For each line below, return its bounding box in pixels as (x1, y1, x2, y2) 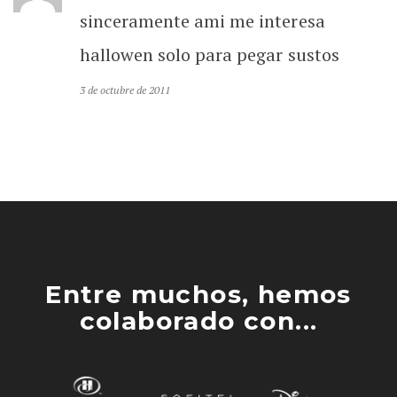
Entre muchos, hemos (45, 278, 352, 309)
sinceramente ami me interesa (80, 8, 325, 33)
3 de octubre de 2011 (80, 82, 171, 97)
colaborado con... (79, 305, 318, 336)
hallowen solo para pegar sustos (80, 42, 339, 66)
